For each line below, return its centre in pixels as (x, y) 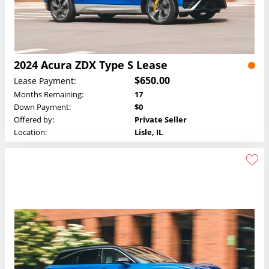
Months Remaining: (49, 95)
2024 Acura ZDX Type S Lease (91, 65)
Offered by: (34, 120)
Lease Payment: (45, 80)
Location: (30, 132)
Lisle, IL (149, 132)
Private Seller (161, 120)
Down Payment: (42, 107)
